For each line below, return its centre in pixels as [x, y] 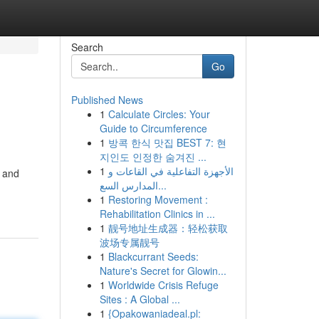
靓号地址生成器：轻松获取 [168, 228]
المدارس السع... [162, 185]
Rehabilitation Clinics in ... [157, 214]
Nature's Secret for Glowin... [163, 271]
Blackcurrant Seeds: [153, 256]
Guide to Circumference [153, 128]
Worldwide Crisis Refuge [163, 285]
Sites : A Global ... [140, 299]
